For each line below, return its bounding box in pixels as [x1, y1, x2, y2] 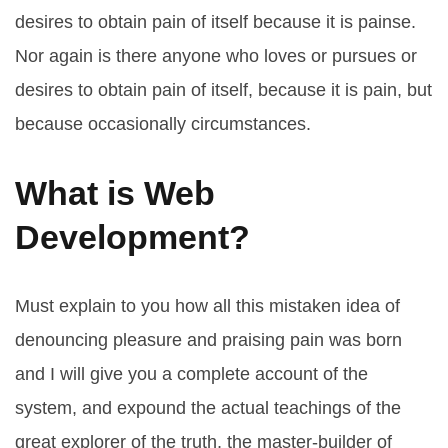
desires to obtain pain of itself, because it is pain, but [15, 79, 432, 100]
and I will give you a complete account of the [15, 363, 368, 384]
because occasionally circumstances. [15, 113, 311, 134]
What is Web [15, 173, 215, 212]
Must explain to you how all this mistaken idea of [15, 295, 400, 316]
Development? [15, 217, 250, 256]
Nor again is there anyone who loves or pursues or [15, 45, 417, 66]
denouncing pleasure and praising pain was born [15, 329, 402, 350]
